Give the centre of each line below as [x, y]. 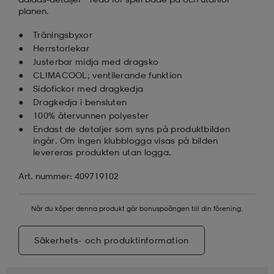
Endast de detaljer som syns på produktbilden [132, 128]
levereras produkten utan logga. [102, 152]
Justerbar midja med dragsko [96, 61]
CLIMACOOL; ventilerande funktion [108, 75]
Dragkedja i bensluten [80, 102]
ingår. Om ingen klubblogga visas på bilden [126, 140]
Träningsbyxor [63, 34]
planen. [34, 10]
